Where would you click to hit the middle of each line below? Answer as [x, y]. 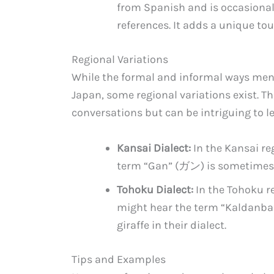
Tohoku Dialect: [155, 190]
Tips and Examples [119, 260]
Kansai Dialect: [154, 148]
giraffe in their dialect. [172, 225]
